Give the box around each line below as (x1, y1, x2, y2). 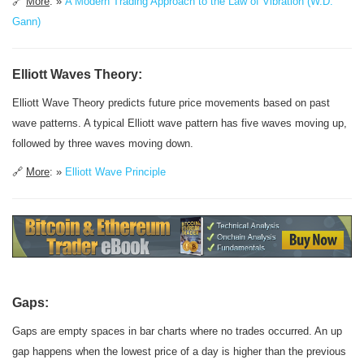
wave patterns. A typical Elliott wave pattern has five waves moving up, (12, 117, 347, 129)
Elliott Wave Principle (65, 166, 166, 178)
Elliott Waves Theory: (12, 67, 142, 81)
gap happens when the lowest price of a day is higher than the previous (12, 344, 346, 357)
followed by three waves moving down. (12, 137, 193, 149)
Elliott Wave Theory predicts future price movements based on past (12, 97, 330, 109)
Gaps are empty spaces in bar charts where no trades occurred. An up (12, 324, 342, 337)
